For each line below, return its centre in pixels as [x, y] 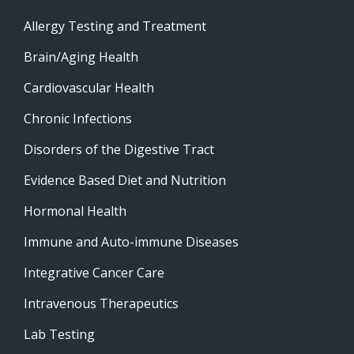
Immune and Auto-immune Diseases [131, 241]
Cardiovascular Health [89, 87]
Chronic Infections [78, 118]
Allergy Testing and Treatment [115, 26]
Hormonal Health [75, 211]
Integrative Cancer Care [94, 272]
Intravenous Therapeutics [101, 303]
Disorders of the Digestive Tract [119, 149]
